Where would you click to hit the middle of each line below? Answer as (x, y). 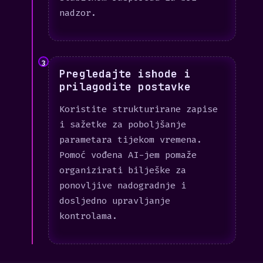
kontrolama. (88, 216)
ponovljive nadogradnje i (123, 186)
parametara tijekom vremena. (131, 140)
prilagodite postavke (125, 87)
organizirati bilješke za (123, 170)
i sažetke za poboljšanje (123, 124)
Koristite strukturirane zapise (139, 109)
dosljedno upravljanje (115, 201)
